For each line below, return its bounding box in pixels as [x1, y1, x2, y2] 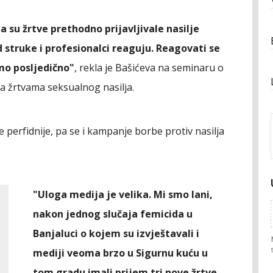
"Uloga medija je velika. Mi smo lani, [33, 188, 213, 201]
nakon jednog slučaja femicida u [33, 207, 193, 221]
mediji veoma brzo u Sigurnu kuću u [33, 246, 208, 260]
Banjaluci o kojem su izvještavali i [33, 227, 199, 240]
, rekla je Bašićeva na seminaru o [74, 61, 224, 74]
